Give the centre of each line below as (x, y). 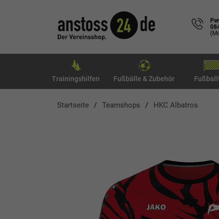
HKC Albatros (176, 105)
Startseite (73, 105)
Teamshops (121, 105)
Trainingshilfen (76, 79)
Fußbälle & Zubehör (144, 79)
